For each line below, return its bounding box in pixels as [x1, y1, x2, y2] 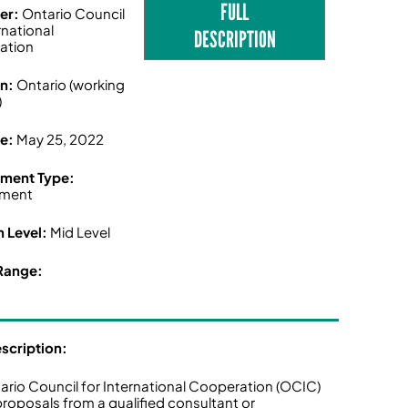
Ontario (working [16, 76, 126, 94]
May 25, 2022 [16, 130, 105, 148]
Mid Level [50, 223, 111, 241]
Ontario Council [22, 5, 126, 23]
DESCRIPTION [193, 25, 276, 54]
